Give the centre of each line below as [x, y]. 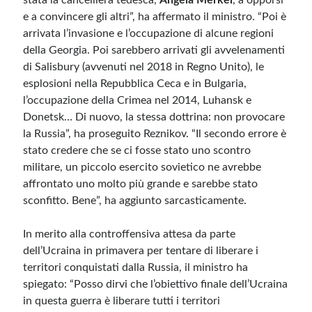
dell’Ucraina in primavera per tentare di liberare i [141, 251]
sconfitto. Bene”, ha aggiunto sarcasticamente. [135, 201]
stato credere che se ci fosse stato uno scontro [137, 150]
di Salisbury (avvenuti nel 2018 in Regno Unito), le [144, 67]
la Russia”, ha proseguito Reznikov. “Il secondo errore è [155, 134]
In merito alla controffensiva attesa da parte [130, 234]
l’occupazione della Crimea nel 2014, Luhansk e [138, 100]
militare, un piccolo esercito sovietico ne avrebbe [142, 167]
